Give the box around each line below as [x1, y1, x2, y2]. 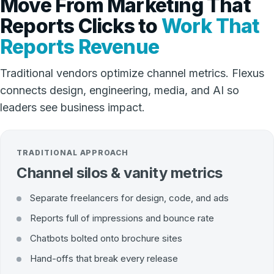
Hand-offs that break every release [30, 253, 178, 264]
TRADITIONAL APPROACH [17, 148, 129, 157]
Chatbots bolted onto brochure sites [30, 232, 182, 244]
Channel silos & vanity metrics [17, 164, 223, 182]
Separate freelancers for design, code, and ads [30, 192, 229, 204]
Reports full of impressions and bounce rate [30, 212, 214, 224]
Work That [161, 14, 260, 38]
